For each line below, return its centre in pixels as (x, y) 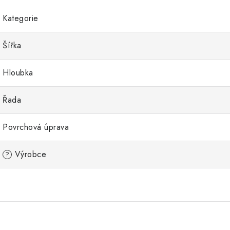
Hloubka (18, 73)
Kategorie (21, 18)
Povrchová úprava (36, 127)
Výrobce (29, 154)
